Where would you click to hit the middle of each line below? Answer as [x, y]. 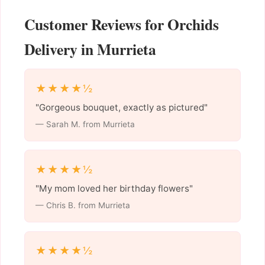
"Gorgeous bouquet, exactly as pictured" [121, 107]
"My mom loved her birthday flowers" [114, 188]
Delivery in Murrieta [90, 49]
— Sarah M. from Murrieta [85, 124]
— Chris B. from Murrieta [83, 205]
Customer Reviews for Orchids [122, 25]
